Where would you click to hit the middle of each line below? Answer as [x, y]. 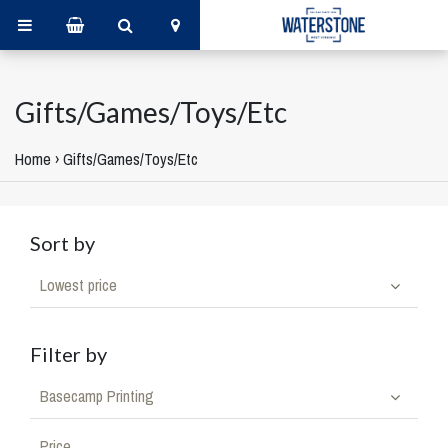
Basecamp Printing [97, 396]
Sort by [62, 243]
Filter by [68, 354]
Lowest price [78, 285]
